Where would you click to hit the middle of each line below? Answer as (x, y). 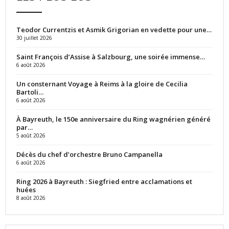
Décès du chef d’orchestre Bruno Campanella (89, 154)
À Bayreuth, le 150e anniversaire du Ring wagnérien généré (113, 119)
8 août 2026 (31, 198)
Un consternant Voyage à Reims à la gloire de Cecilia (102, 84)
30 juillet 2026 (34, 38)
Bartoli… (30, 92)
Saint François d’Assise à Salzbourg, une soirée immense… (111, 56)
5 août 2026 (31, 135)
